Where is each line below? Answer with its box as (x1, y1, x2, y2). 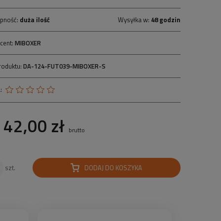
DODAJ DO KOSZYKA (84, 163, 143, 173)
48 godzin (150, 15, 181, 25)
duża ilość (20, 15, 50, 25)
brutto (68, 125, 85, 135)
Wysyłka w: (117, 15, 151, 25)
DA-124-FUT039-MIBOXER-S (23, 61, 106, 71)
